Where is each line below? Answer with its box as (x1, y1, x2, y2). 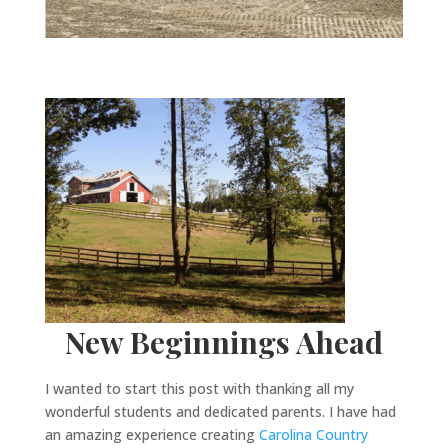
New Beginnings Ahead (64, 322, 383, 363)
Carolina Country (258, 425, 368, 445)
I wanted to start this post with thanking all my (44, 379, 354, 399)
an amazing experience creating (44, 425, 259, 445)
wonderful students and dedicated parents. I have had (44, 402, 396, 422)
